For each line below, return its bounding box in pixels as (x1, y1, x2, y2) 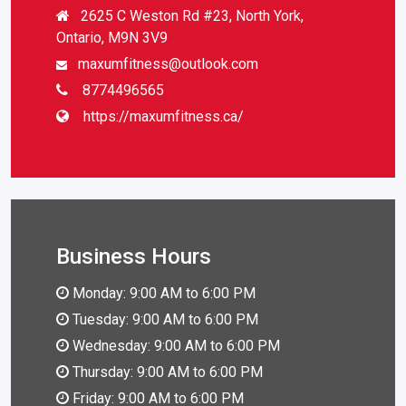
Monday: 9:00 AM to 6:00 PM (69, 284, 256, 302)
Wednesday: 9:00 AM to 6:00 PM (69, 336, 280, 354)
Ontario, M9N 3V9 (56, 28, 168, 46)
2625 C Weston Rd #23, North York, (81, 6, 304, 24)
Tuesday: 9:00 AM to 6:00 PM (69, 310, 258, 328)
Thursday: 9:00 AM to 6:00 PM (69, 362, 263, 381)
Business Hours (56, 243, 211, 269)
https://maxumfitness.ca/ (80, 107, 244, 125)
